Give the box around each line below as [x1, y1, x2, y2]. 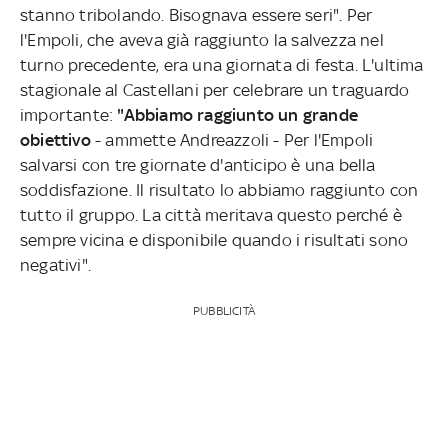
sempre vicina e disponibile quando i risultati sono [20, 229, 409, 250]
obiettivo [20, 129, 91, 150]
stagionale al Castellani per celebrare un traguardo [20, 79, 410, 100]
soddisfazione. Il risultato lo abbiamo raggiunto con [20, 179, 419, 200]
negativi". [20, 254, 91, 275]
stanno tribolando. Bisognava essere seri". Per [20, 4, 373, 25]
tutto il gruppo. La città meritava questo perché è [20, 204, 402, 225]
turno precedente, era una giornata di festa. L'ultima [20, 54, 424, 75]
